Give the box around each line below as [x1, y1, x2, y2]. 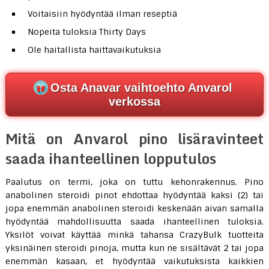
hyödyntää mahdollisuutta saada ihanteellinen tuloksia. [5, 216, 264, 228]
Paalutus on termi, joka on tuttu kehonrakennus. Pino [5, 177, 264, 188]
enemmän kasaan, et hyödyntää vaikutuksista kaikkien [5, 256, 264, 267]
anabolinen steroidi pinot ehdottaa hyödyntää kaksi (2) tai [5, 190, 264, 201]
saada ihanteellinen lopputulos [5, 147, 216, 171]
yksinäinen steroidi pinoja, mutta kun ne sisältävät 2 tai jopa [5, 243, 264, 254]
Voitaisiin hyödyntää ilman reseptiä [27, 8, 177, 20]
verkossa [108, 95, 160, 109]
